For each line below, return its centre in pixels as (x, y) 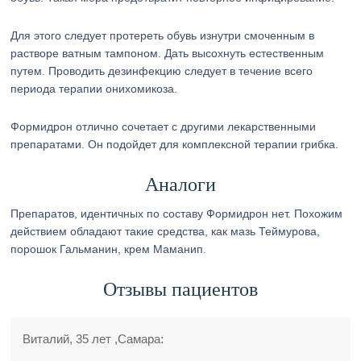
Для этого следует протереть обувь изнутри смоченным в (163, 35)
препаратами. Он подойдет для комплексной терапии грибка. (175, 144)
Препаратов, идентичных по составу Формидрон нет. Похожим (177, 214)
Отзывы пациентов (180, 289)
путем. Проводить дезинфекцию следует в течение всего (162, 71)
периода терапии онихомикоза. (94, 89)
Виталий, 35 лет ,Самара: (93, 339)
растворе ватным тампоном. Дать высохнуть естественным (168, 53)
